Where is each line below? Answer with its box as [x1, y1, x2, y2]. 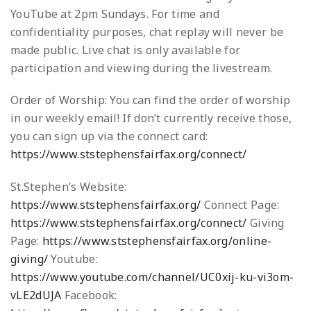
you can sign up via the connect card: [10, 128, 208, 144]
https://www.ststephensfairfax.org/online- [42, 233, 272, 249]
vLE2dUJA [10, 287, 62, 303]
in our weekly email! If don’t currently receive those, [10, 110, 292, 126]
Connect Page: [201, 197, 280, 213]
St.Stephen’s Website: [10, 179, 127, 195]
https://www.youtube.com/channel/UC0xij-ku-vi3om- [10, 269, 294, 285]
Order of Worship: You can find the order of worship [10, 92, 291, 108]
